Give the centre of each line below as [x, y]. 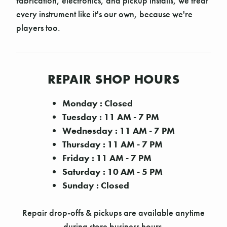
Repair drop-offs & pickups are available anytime [113, 212]
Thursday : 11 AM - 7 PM [113, 144]
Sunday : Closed [96, 185]
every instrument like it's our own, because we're [104, 14]
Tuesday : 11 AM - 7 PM [111, 117]
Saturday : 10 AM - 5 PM [113, 171]
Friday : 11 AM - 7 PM [107, 158]
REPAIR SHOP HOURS [113, 79]
